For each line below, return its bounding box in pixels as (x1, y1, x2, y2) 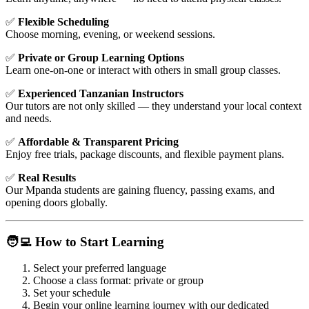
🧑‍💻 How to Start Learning (6, 234, 164, 249)
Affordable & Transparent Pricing (18, 135, 179, 148)
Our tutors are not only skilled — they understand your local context (6, 99, 301, 112)
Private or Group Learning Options (18, 51, 184, 63)
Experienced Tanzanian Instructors (18, 87, 183, 99)
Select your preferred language (33, 262, 166, 275)
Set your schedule (33, 287, 110, 299)
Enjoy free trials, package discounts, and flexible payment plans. (6, 148, 284, 160)
